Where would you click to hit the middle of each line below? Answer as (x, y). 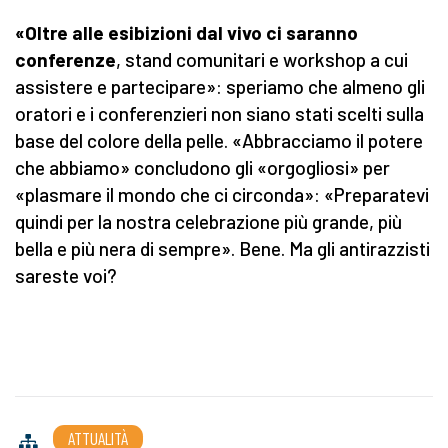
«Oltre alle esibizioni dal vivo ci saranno (186, 33)
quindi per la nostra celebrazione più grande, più (208, 222)
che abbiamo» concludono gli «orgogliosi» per (202, 168)
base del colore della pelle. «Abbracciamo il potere (219, 141)
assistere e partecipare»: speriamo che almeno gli (220, 87)
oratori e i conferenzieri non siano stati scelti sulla (219, 114)
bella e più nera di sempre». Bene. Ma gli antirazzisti (222, 249)
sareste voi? (66, 276)
